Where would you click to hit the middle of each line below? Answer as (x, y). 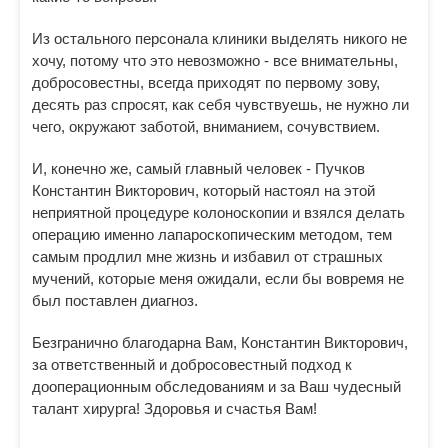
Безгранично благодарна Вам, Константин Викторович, (220, 342)
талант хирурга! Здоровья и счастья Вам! (174, 408)
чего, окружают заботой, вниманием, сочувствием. (206, 126)
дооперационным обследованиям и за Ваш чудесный (216, 386)
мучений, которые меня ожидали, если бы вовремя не (218, 278)
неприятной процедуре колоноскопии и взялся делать (218, 212)
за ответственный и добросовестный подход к (192, 364)
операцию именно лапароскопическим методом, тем (212, 234)
